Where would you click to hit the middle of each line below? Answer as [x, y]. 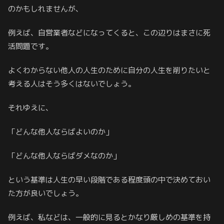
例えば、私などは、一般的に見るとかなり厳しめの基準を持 [109, 217]
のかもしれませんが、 [45, 8]
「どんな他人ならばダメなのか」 [64, 155]
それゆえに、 [30, 107]
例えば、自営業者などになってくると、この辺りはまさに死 [109, 32]
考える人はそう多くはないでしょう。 [72, 83]
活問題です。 [30, 46]
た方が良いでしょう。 [45, 193]
